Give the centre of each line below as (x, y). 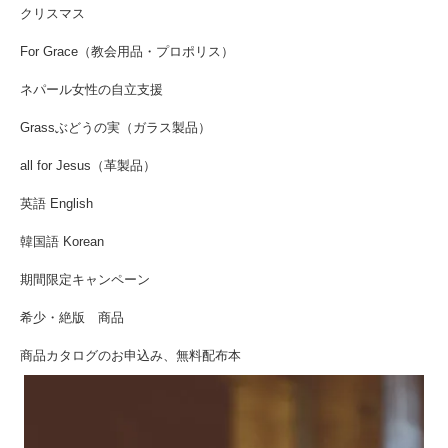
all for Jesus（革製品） (88, 165)
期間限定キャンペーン (85, 279)
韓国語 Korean (62, 241)
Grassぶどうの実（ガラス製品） (115, 127)
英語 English (56, 203)
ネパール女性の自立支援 (91, 89)
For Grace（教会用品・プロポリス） (127, 51)
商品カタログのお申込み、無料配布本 (130, 355)
